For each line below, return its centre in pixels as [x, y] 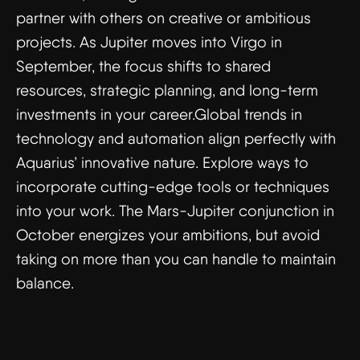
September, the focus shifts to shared [143, 66]
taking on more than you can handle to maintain [176, 259]
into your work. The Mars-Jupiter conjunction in [175, 211]
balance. [45, 283]
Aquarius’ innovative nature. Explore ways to [162, 163]
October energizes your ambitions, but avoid [168, 235]
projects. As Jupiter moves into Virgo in [149, 42]
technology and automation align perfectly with [176, 139]
